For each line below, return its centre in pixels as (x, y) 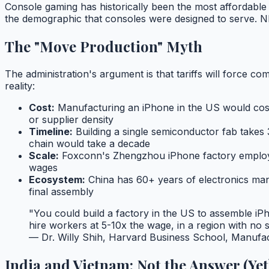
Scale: (44, 156)
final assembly (61, 192)
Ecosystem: (57, 180)
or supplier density (71, 120)
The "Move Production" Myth (104, 47)
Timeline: (51, 132)
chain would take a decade (89, 144)
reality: (20, 86)
